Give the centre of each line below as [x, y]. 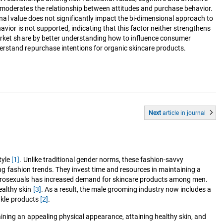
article [170, 113]
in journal [192, 113]
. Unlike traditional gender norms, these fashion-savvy [102, 159]
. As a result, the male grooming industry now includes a [126, 189]
